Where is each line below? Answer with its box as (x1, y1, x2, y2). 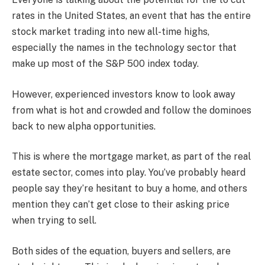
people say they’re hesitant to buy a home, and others (12, 183, 247, 195)
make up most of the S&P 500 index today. (12, 58, 199, 70)
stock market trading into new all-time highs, (12, 26, 209, 38)
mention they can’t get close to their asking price (12, 199, 230, 211)
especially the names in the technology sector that (12, 42, 237, 54)
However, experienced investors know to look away (12, 88, 235, 100)
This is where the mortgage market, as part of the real (12, 151, 251, 163)
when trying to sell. (12, 215, 96, 227)
